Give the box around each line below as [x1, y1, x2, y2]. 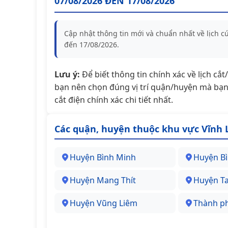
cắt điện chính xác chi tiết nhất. [54, 94, 173, 105]
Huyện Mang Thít [70, 174, 136, 186]
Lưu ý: [54, 69, 80, 80]
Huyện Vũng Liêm [70, 197, 137, 209]
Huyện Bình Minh [70, 151, 136, 163]
